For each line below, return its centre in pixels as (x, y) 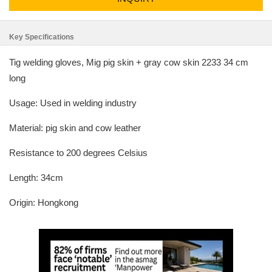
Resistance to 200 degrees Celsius (78, 153)
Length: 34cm (36, 178)
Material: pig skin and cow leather (75, 128)
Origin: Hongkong (44, 202)
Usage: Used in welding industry (73, 103)
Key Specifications (42, 37)
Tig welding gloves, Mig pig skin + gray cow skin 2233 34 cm (129, 62)
